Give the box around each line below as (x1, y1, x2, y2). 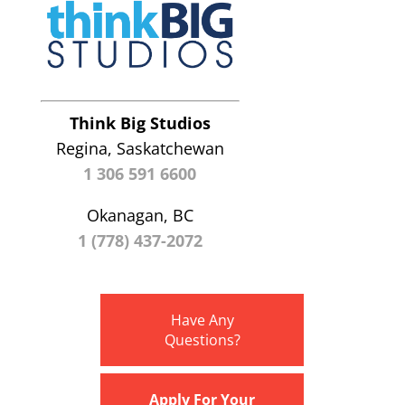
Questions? (164, 330, 240, 351)
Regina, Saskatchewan (55, 137, 224, 160)
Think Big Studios (69, 112, 211, 135)
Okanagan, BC (86, 204, 193, 227)
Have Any (170, 310, 234, 331)
